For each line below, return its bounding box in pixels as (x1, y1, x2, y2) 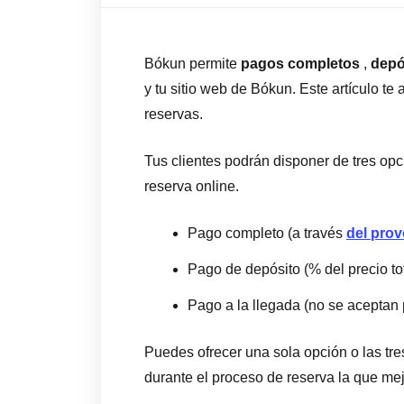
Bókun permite (144, 56, 241, 71)
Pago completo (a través (188, 225, 346, 241)
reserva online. (144, 179, 239, 194)
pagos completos (241, 56, 360, 71)
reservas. (144, 106, 203, 122)
